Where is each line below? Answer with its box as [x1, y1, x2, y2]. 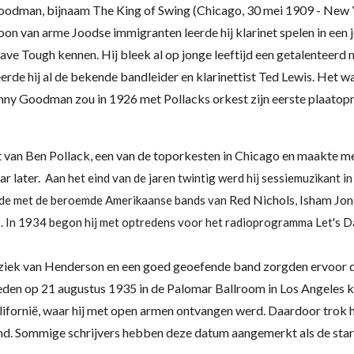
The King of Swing [92, 2, 190, 17]
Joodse [72, 24, 111, 40]
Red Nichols [229, 192, 295, 207]
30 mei [247, 2, 283, 17]
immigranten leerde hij [113, 24, 233, 40]
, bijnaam [42, 2, 92, 17]
